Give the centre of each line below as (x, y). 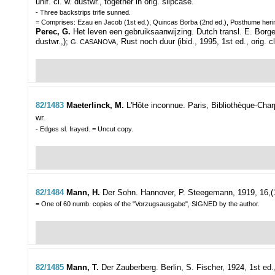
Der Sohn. (120, 193)
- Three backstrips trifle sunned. (83, 13)
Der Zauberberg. (130, 268)
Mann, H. (84, 193)
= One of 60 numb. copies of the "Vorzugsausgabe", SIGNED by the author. (148, 204)
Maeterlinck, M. (96, 106)
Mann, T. (84, 268)
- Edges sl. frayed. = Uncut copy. (84, 129)
